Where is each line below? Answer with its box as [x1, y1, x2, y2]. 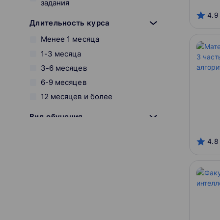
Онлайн [40, 128, 68, 138]
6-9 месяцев [40, 77, 86, 87]
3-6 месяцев [40, 63, 87, 73]
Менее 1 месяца [40, 34, 99, 44]
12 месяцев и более [40, 92, 113, 102]
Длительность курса [29, 18, 110, 28]
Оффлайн [40, 142, 74, 152]
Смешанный [40, 157, 85, 166]
